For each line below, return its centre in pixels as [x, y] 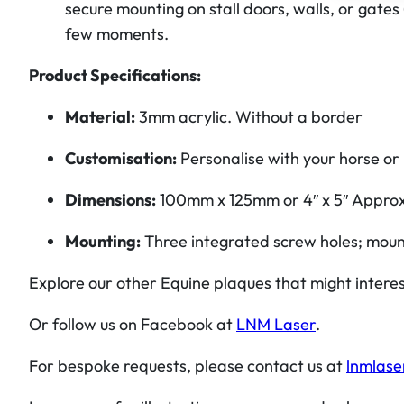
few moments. [117, 33]
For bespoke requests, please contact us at [188, 366]
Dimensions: [110, 199]
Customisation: [121, 158]
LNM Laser [276, 325]
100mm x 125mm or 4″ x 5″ [254, 199]
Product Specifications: [115, 75]
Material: [100, 116]
